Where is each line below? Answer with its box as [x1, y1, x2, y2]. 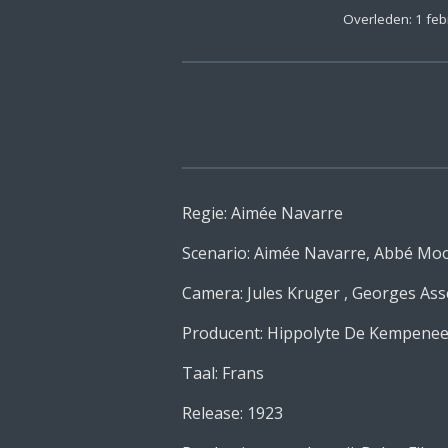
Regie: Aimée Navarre [182, 201, 343, 224]
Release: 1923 [182, 401, 283, 424]
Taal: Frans [182, 361, 264, 384]
